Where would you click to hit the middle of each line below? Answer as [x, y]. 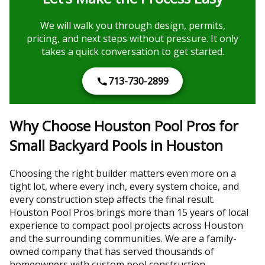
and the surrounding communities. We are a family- [123, 239]
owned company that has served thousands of [112, 252]
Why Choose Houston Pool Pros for [124, 126]
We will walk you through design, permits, [132, 26]
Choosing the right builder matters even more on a [123, 174]
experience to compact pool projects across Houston [126, 226]
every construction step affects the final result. [112, 200]
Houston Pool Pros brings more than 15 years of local [129, 213]
